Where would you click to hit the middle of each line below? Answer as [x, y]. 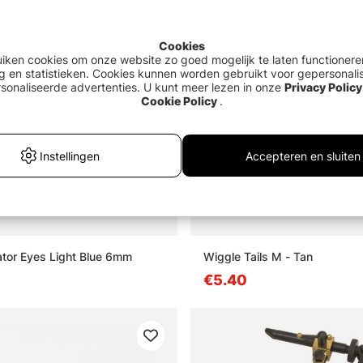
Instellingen [70, 156]
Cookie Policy [179, 101]
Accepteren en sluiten [303, 156]
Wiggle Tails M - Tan [258, 256]
